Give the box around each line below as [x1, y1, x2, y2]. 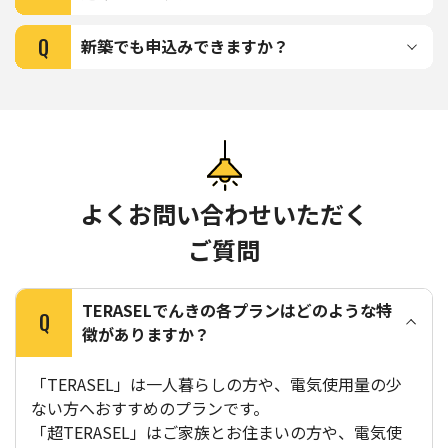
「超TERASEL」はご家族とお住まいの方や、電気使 [31, 419, 402, 444]
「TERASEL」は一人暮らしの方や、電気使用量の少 [31, 371, 402, 396]
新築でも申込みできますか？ [81, 34, 289, 58]
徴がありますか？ [82, 321, 210, 346]
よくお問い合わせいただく [80, 195, 368, 231]
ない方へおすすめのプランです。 [31, 395, 269, 420]
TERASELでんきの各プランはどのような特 [82, 297, 392, 322]
